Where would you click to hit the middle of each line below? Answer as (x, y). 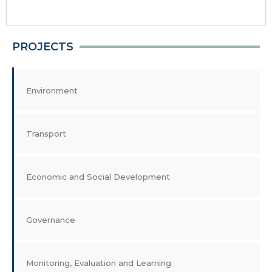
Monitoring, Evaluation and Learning (99, 263)
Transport (46, 134)
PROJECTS (43, 47)
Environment (52, 90)
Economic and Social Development (98, 177)
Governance (51, 220)
